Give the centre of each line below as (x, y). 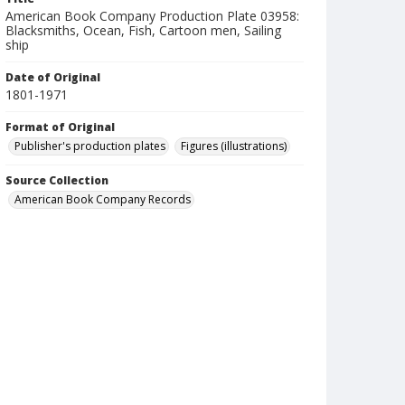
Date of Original (53, 77)
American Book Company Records (103, 199)
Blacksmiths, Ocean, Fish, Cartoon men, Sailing (143, 30)
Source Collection (57, 180)
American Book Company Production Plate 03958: (152, 16)
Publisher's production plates (90, 146)
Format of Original (60, 127)
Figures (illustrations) (234, 146)
